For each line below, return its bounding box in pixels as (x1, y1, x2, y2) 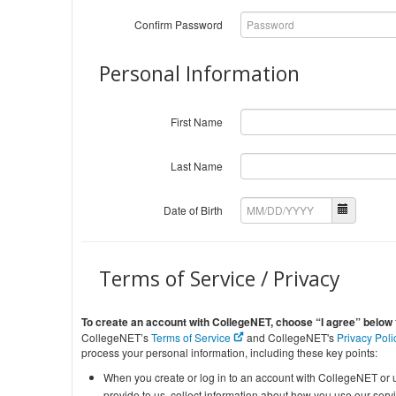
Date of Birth (164, 202, 224, 217)
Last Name (171, 158, 224, 173)
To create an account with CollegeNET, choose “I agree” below (81, 314, 393, 330)
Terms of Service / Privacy (99, 264, 341, 293)
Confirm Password (134, 17, 224, 32)
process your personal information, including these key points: (81, 345, 378, 360)
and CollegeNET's (244, 330, 338, 345)
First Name (171, 114, 224, 129)
